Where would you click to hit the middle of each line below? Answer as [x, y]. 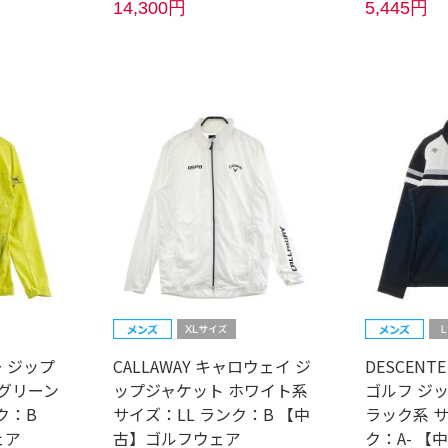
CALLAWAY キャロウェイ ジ [211, 365]
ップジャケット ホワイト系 [210, 389]
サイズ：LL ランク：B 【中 [211, 413]
